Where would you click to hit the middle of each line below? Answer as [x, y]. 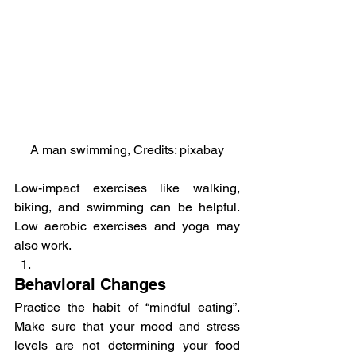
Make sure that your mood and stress [127, 326]
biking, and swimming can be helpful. [127, 207]
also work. [43, 245]
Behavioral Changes [90, 284]
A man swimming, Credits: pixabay [127, 149]
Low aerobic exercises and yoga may [127, 226]
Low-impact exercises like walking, [127, 188]
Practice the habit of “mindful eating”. [127, 307]
